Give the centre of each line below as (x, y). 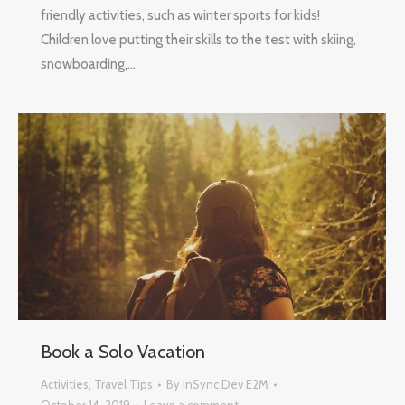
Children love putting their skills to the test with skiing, (198, 39)
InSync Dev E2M (226, 385)
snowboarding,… (88, 64)
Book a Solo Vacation (123, 352)
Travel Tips (123, 385)
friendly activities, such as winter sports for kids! (180, 15)
